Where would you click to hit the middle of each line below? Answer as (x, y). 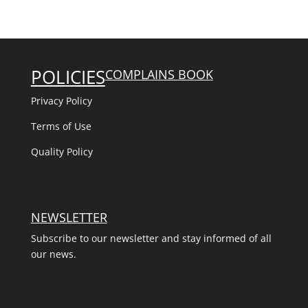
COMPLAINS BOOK (159, 74)
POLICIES (68, 77)
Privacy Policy (61, 101)
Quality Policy (63, 152)
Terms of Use (61, 126)
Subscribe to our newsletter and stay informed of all (151, 239)
